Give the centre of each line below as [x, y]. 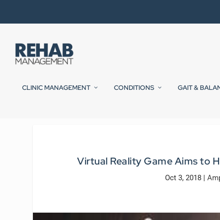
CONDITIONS [134, 88]
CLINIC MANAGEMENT [56, 88]
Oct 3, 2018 [183, 178]
